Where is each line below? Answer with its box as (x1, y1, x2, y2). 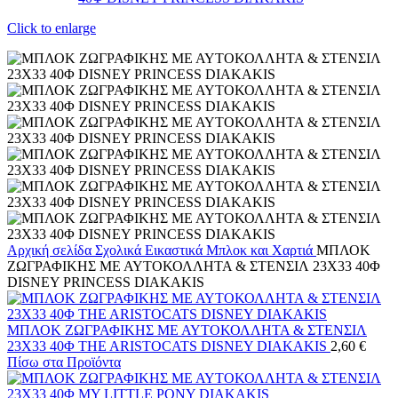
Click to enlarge (7, 20, 96, 36)
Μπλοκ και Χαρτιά (206, 242, 316, 258)
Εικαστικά (145, 242, 206, 258)
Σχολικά (95, 242, 145, 258)
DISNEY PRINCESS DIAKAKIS (7, 274, 204, 290)
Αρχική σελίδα (7, 242, 95, 258)
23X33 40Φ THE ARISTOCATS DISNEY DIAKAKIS (7, 338, 330, 354)
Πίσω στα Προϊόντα (7, 354, 121, 370)
